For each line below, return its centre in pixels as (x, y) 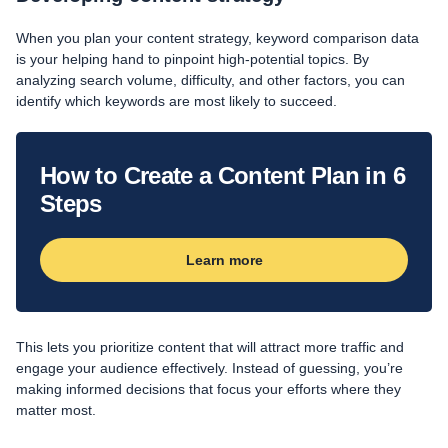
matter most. (56, 409)
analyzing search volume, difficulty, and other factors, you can (210, 79)
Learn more (224, 259)
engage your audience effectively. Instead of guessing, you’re (209, 367)
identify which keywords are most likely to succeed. (176, 100)
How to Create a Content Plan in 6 (222, 175)
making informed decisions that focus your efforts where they (208, 388)
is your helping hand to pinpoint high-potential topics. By (192, 58)
